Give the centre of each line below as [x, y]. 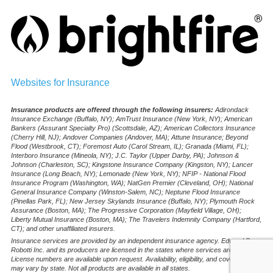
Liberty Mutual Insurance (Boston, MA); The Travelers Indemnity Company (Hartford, [136, 219]
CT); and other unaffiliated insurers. [63, 228]
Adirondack [231, 109]
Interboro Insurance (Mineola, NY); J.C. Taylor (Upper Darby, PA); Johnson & [125, 155]
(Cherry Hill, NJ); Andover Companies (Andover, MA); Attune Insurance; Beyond [129, 137]
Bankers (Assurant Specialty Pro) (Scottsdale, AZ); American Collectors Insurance [133, 128]
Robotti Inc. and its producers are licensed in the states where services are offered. [134, 250]
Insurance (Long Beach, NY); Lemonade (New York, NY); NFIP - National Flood [128, 173]
